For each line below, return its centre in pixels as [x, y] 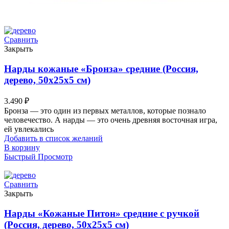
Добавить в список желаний [53, 139]
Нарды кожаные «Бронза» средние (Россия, [101, 68]
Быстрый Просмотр [38, 157]
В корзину [22, 148]
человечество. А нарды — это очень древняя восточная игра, [111, 120]
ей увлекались [29, 129]
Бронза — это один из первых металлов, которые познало [105, 111]
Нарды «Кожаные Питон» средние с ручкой [102, 214]
